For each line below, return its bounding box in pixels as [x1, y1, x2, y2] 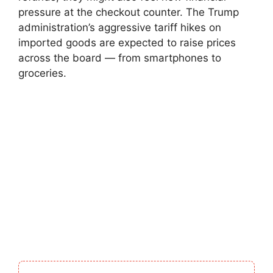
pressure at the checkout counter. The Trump [18, 5, 239, 18]
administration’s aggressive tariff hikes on [18, 21, 221, 34]
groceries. [18, 66, 66, 79]
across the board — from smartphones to [18, 51, 221, 64]
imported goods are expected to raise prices [18, 36, 236, 49]
